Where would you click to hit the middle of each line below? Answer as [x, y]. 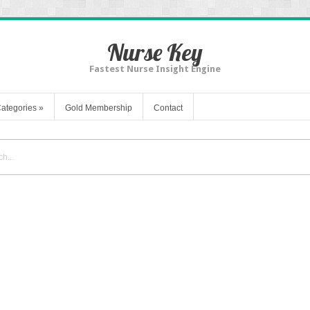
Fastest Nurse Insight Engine [155, 69]
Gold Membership [99, 108]
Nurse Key [155, 52]
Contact [168, 108]
